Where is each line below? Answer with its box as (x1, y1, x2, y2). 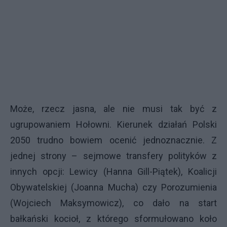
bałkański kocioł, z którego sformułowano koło (10, 213, 217, 224)
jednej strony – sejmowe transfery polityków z (10, 150, 217, 161)
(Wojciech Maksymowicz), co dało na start (10, 197, 217, 208)
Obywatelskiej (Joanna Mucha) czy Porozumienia (10, 181, 217, 193)
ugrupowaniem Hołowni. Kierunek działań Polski (10, 119, 217, 130)
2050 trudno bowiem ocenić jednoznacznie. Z (10, 134, 217, 145)
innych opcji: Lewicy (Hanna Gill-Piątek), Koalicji (10, 166, 217, 177)
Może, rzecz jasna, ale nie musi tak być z (10, 103, 217, 114)
